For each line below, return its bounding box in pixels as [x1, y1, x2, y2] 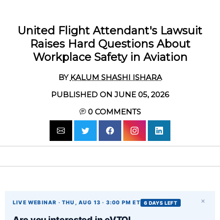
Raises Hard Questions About [29, 37, 191, 51]
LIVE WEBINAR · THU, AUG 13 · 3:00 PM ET [13, 199, 140, 206]
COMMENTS [92, 107, 141, 116]
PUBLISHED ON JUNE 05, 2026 [51, 89, 169, 99]
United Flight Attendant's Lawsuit [18, 24, 202, 37]
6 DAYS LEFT [143, 199, 178, 206]
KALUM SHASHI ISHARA [70, 72, 162, 82]
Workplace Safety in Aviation [32, 50, 188, 64]
